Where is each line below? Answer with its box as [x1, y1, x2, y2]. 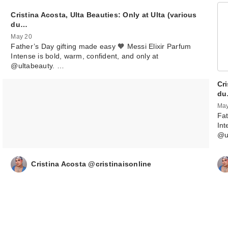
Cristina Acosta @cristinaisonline [31, 160, 152, 168]
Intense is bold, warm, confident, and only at [11, 51, 159, 60]
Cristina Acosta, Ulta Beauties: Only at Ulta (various [11, 10, 197, 19]
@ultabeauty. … [11, 61, 64, 70]
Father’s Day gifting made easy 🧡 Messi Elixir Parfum [11, 42, 191, 50]
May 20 [11, 33, 32, 40]
